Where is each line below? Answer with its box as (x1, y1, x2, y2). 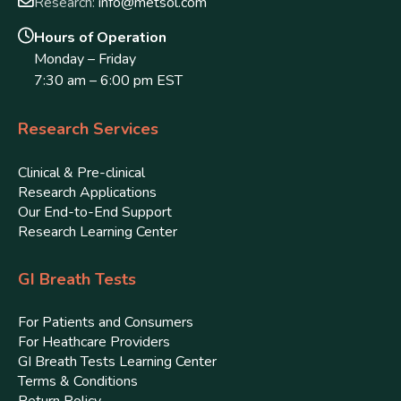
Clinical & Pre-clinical (18, 162, 145, 183)
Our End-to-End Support (18, 201, 172, 222)
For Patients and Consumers (18, 312, 193, 333)
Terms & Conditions (18, 371, 138, 392)
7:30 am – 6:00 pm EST (34, 71, 183, 91)
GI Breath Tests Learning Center (18, 352, 217, 372)
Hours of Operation (34, 28, 166, 48)
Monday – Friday (34, 49, 136, 70)
